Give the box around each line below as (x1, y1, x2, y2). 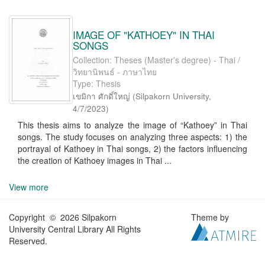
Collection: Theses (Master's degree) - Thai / (73, 54, 240, 66)
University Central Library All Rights (9, 223, 141, 235)
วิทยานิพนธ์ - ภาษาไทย (73, 66, 157, 77)
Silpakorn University (135, 91, 209, 102)
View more (9, 181, 49, 193)
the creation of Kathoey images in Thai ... (18, 154, 172, 166)
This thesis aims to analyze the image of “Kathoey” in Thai (18, 119, 247, 131)
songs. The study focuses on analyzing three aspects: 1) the (18, 131, 247, 143)
